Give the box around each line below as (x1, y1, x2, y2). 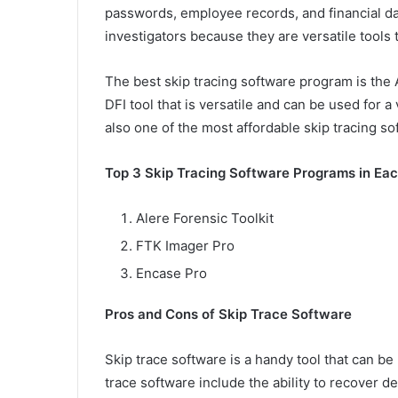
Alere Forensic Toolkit (136, 209, 274, 227)
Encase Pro (136, 264, 207, 282)
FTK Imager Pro (136, 236, 235, 254)
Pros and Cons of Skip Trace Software (105, 305, 352, 322)
